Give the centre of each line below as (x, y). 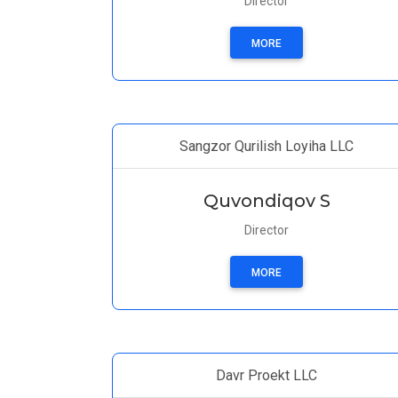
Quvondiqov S (267, 201)
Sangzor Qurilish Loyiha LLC (267, 146)
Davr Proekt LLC (267, 375)
